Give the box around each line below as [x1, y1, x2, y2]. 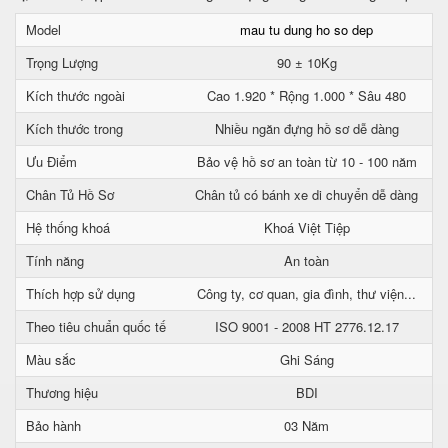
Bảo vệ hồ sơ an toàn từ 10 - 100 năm [196, 152, 417, 171]
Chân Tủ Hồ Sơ [26, 185, 114, 204]
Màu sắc [26, 350, 76, 369]
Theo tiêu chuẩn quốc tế [26, 317, 166, 336]
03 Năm [284, 416, 329, 435]
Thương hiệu [26, 383, 98, 402]
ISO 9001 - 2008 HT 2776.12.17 [214, 317, 399, 336]
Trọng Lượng [26, 53, 98, 72]
